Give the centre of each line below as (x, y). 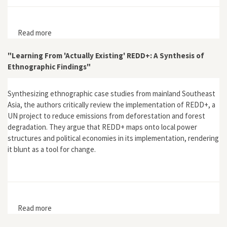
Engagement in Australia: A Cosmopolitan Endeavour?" (137, 44)
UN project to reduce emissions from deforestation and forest (106, 116)
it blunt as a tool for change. (52, 149)
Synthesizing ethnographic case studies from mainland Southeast (111, 93)
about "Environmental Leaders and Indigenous (125, 32)
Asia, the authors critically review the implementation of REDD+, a (111, 105)
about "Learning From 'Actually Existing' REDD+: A (130, 208)
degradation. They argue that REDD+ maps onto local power (102, 127)
